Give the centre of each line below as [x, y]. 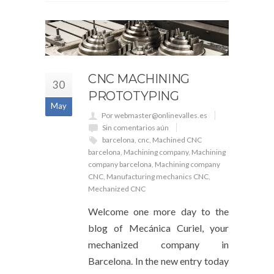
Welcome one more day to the [158, 211]
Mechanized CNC [117, 188]
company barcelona [120, 164]
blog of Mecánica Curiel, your [158, 228]
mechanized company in [158, 244]
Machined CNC [177, 139]
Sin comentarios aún [135, 127]
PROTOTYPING [134, 96]
